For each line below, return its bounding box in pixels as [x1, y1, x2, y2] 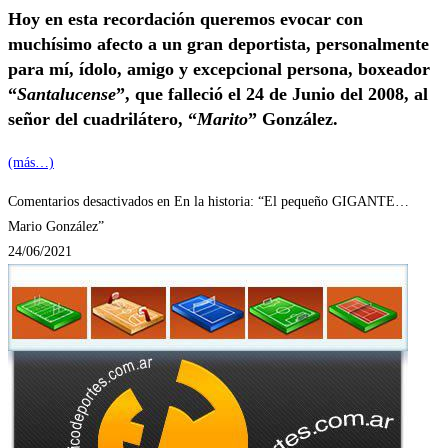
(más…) [8, 154, 54, 170]
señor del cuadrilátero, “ [8, 108, 197, 129]
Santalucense [17, 83, 116, 104]
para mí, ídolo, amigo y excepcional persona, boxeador [8, 58, 430, 79]
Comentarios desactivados [8, 193, 153, 209]
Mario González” [8, 218, 104, 234]
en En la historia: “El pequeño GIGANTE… [153, 193, 409, 209]
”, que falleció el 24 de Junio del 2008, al [116, 83, 428, 104]
